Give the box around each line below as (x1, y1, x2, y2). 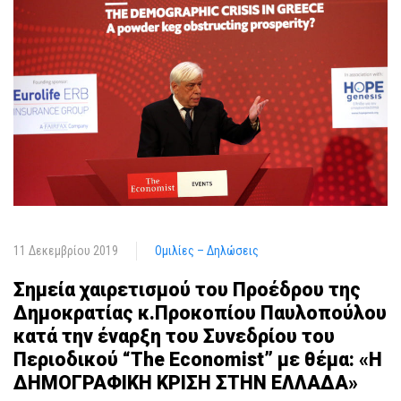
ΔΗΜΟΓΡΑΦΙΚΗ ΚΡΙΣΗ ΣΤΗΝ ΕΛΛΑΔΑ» (13, 371, 358, 394)
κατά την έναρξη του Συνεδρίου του (13, 324, 335, 347)
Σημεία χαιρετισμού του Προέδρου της (13, 277, 361, 301)
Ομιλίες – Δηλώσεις (155, 243, 259, 258)
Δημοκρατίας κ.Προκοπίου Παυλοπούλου (13, 301, 387, 324)
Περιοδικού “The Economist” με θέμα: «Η (13, 347, 382, 371)
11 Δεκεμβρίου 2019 (13, 243, 118, 258)
